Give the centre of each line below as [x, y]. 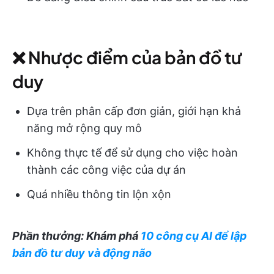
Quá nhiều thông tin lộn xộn [99, 194]
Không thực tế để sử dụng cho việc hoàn [132, 152]
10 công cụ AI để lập [194, 235]
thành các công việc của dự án [106, 169]
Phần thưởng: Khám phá [76, 235]
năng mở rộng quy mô [84, 128]
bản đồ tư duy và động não [82, 253]
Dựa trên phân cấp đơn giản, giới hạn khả [134, 111]
